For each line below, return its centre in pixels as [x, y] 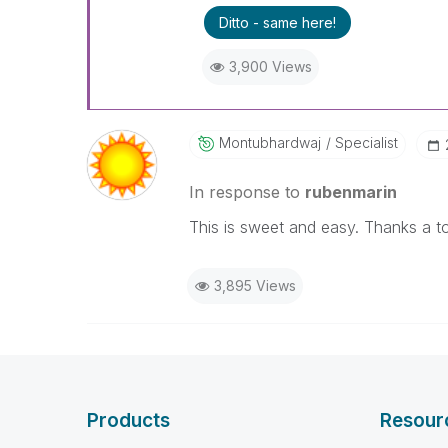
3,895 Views [254, 285]
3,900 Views [270, 66]
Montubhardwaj [269, 142]
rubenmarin [350, 192]
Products [128, 420]
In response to [246, 192]
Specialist [364, 142]
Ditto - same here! [277, 22]
